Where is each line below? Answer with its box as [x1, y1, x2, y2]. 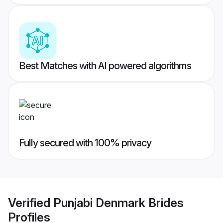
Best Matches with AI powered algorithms [19, 60, 191, 72]
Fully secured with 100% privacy [19, 137, 151, 149]
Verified [8, 195, 53, 210]
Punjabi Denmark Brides [53, 195, 184, 210]
